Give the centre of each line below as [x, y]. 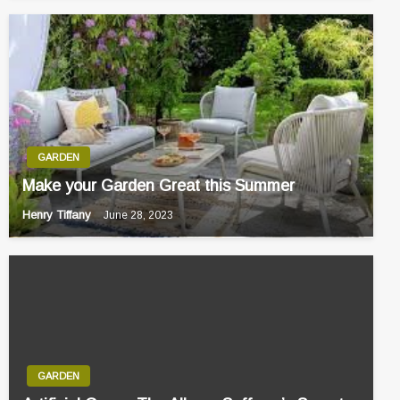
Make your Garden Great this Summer [158, 186]
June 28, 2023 [138, 216]
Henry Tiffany [58, 215]
